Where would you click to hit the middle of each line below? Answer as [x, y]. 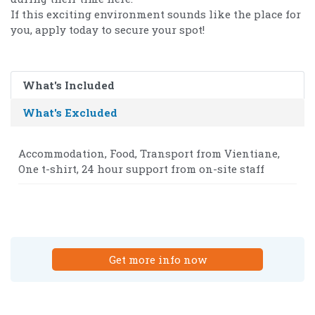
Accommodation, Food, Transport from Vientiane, [149, 153]
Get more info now [157, 259]
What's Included [69, 85]
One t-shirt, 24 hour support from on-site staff [141, 168]
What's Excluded [70, 112]
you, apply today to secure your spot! [108, 29]
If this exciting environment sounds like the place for [156, 14]
